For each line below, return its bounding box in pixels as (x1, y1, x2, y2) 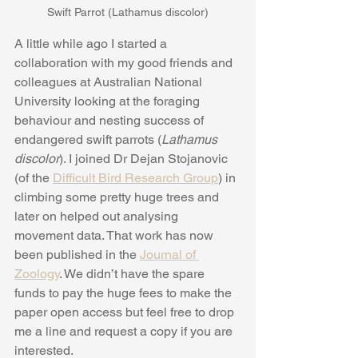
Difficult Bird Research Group (53, 170, 218, 186)
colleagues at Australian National (14, 74, 205, 90)
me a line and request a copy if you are (14, 324, 236, 340)
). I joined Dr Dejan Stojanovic (59, 151, 231, 167)
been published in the (14, 247, 140, 263)
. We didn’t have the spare (59, 266, 208, 282)
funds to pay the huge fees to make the (14, 285, 235, 301)
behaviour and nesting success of (14, 113, 207, 129)
